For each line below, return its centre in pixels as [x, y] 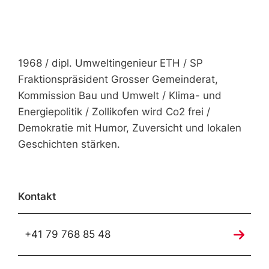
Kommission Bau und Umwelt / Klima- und [120, 95]
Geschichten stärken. [69, 144]
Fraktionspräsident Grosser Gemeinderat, [118, 79]
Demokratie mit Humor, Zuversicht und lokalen [130, 128]
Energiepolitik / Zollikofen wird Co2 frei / [114, 112]
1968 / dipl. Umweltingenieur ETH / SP [110, 63]
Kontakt [37, 196]
